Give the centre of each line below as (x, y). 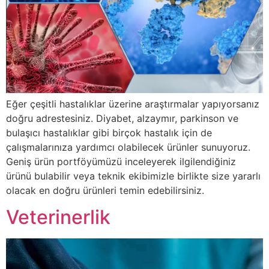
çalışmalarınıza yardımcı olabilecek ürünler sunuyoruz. (128, 147)
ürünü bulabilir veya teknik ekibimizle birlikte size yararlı (133, 176)
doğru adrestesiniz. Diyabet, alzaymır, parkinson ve (122, 118)
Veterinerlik (58, 217)
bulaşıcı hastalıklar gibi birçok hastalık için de (109, 132)
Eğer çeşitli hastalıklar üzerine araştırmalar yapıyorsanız (133, 104)
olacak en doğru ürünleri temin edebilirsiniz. (105, 190)
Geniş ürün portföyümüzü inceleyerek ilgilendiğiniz (121, 161)
